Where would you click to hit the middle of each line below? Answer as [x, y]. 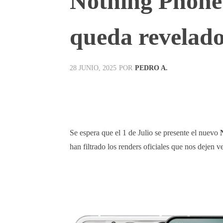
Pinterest [205, 92]
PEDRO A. [151, 68]
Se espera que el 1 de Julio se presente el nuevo [145, 132]
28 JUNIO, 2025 [93, 68]
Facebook [104, 92]
